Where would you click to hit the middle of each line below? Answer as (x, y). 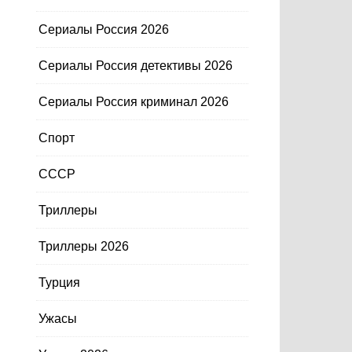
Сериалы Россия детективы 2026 (136, 66)
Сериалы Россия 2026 (104, 29)
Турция (59, 282)
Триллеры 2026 (84, 246)
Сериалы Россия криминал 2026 (134, 102)
